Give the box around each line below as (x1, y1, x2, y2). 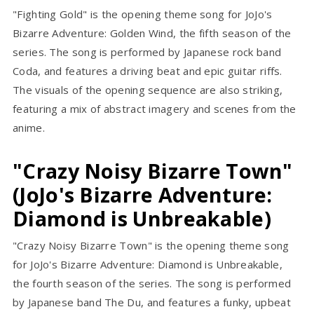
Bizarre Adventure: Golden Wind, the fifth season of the (13, 26, 292, 41)
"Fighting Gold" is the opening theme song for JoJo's (13, 7, 273, 22)
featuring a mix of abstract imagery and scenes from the (13, 102, 296, 116)
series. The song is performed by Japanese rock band (13, 45, 282, 60)
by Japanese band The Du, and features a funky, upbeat (13, 295, 291, 310)
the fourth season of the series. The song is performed (13, 276, 292, 291)
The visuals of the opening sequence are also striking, (13, 83, 283, 97)
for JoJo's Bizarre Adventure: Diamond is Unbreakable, (13, 257, 282, 272)
